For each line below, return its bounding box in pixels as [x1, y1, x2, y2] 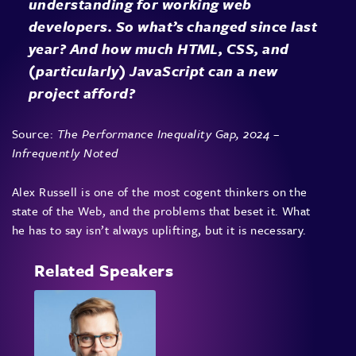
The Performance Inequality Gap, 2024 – [56, 124, 280, 142]
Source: [12, 124, 57, 142]
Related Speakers [33, 257, 174, 282]
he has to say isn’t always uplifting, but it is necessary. [12, 220, 307, 238]
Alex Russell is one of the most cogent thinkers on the [12, 182, 308, 200]
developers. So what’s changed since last [28, 15, 318, 37]
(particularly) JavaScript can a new [28, 60, 278, 81]
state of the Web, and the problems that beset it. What [12, 201, 311, 219]
